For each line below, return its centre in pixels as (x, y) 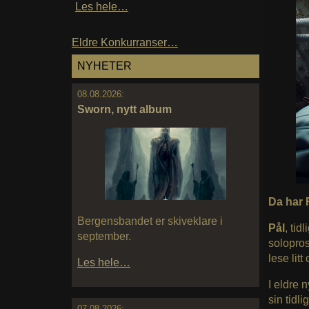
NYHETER (104, 66)
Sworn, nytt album (124, 109)
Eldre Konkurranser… (125, 43)
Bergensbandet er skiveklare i (150, 221)
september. (104, 237)
